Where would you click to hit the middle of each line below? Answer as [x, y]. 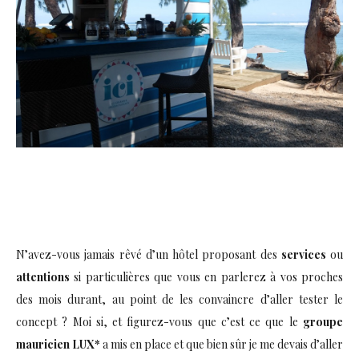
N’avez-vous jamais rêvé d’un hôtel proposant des [149, 254]
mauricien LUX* [58, 344]
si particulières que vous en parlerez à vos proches [206, 276]
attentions [43, 276]
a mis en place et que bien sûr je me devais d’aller [222, 344]
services [303, 254]
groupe [323, 321]
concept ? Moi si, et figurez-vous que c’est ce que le [159, 321]
